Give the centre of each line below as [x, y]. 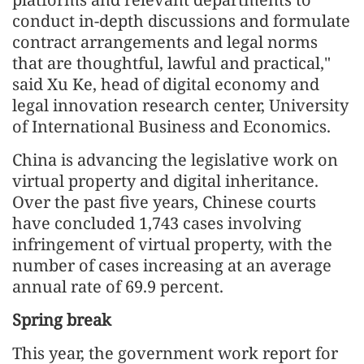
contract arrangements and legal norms [165, 42]
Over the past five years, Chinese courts [164, 202]
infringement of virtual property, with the [172, 245]
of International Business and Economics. [171, 127]
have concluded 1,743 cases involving [157, 223]
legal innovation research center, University [180, 106]
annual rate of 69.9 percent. [118, 287]
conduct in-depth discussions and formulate [181, 21]
